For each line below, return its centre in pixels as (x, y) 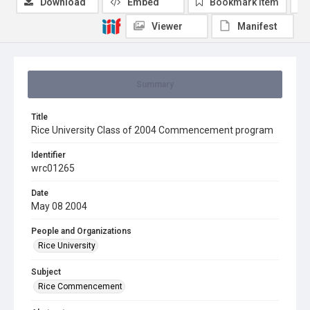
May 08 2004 (59, 206)
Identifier (48, 155)
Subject (46, 272)
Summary (155, 84)
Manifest (257, 26)
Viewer (167, 26)
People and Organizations (81, 231)
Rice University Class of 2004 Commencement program (152, 130)
